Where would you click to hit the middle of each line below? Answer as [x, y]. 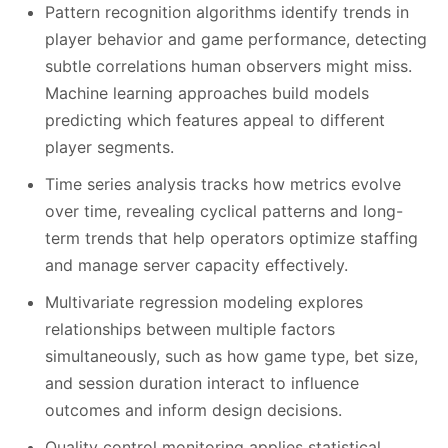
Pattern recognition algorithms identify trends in [227, 12]
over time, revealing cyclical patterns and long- [224, 211]
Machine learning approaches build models [207, 93]
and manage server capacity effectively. [196, 265]
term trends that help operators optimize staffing [231, 238]
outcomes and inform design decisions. [193, 410]
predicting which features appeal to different [215, 120]
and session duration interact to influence [202, 383]
